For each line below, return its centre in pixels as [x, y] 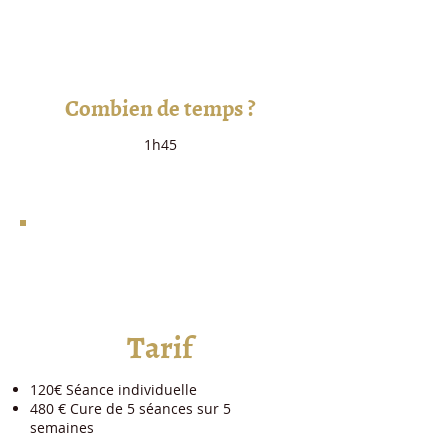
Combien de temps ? [160, 106]
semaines [62, 427]
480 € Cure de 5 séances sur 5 [130, 408]
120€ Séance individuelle [115, 389]
